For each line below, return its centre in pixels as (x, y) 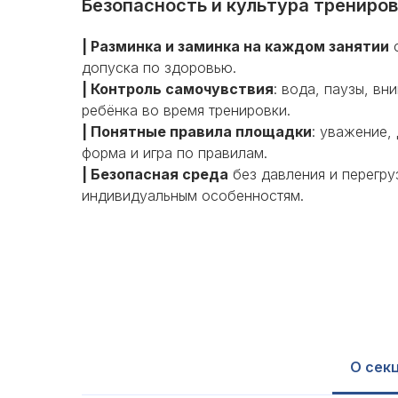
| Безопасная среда (155, 174)
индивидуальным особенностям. (193, 195)
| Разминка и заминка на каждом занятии (235, 46)
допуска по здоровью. (159, 68)
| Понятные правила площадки (197, 131)
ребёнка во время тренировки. (186, 110)
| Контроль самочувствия (178, 89)
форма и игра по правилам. (175, 153)
